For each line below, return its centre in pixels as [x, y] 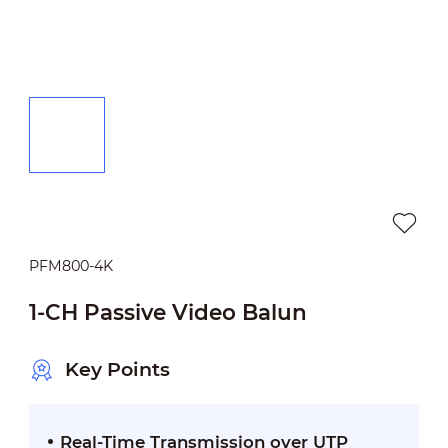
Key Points [117, 370]
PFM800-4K [70, 265]
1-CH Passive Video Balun [167, 311]
